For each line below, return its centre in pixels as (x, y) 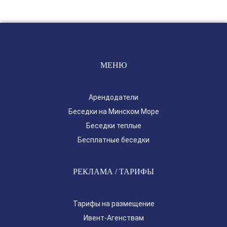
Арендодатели (113, 97)
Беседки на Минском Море (113, 111)
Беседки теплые (113, 126)
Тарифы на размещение (113, 204)
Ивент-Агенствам (113, 218)
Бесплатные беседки (113, 140)
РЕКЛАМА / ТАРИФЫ (113, 172)
